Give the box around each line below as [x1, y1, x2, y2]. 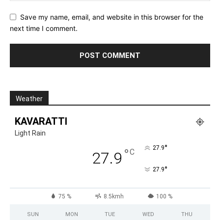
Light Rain [15, 129, 46, 137]
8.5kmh [103, 193, 124, 200]
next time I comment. [10, 24, 78, 33]
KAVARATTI [15, 115, 67, 128]
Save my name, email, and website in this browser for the [20, 13, 203, 22]
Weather [16, 95, 43, 103]
